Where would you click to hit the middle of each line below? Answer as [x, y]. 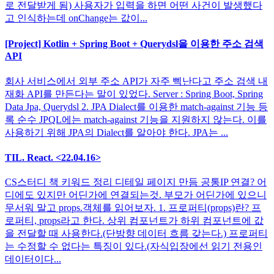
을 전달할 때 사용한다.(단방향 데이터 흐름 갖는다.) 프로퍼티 [136, 234]
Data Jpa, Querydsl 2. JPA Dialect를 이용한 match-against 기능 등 [136, 106]
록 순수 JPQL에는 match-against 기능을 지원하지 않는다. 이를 [136, 119]
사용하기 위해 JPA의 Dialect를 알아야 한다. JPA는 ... [117, 132]
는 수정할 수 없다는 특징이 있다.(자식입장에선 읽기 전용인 [134, 246]
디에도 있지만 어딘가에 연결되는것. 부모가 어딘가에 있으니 [136, 195]
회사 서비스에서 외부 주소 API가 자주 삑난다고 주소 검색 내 [136, 81]
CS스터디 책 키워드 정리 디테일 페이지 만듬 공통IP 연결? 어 [136, 182]
